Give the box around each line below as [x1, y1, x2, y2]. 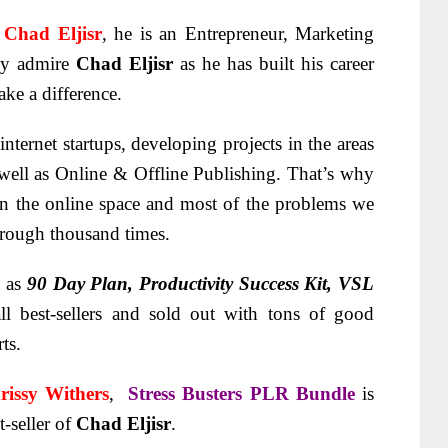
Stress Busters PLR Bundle [128, 382, 363, 404]
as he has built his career [180, 52, 374, 74]
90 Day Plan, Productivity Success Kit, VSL [27, 272, 375, 294]
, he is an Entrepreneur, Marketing [101, 22, 375, 44]
